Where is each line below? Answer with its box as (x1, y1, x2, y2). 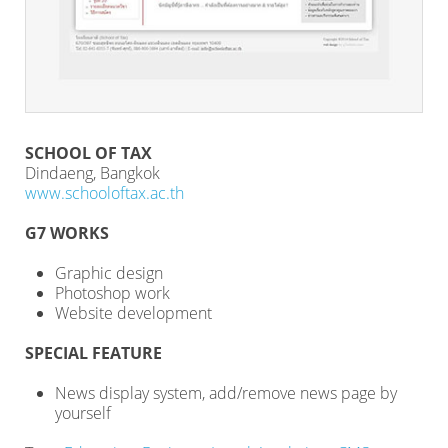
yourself (55, 402, 111, 424)
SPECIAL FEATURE (25, 342, 162, 364)
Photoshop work (55, 282, 170, 304)
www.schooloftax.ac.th (25, 182, 184, 204)
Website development (55, 302, 212, 324)
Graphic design (55, 262, 163, 284)
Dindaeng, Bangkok (25, 162, 160, 184)
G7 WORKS (25, 222, 109, 244)
